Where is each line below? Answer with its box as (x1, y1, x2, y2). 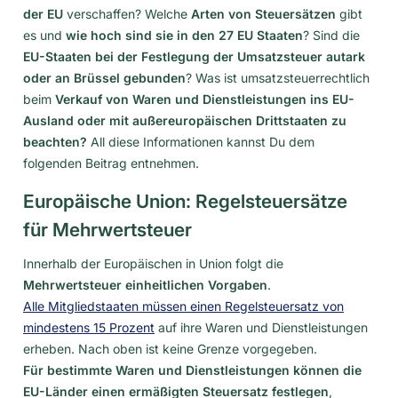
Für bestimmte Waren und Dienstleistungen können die (23, 362, 362, 378)
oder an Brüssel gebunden (23, 69, 186, 85)
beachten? (23, 133, 87, 149)
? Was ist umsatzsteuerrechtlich (186, 69, 370, 85)
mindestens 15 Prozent (23, 319, 155, 335)
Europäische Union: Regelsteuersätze (23, 189, 347, 212)
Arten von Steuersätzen (191, 5, 336, 21)
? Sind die (303, 27, 360, 43)
